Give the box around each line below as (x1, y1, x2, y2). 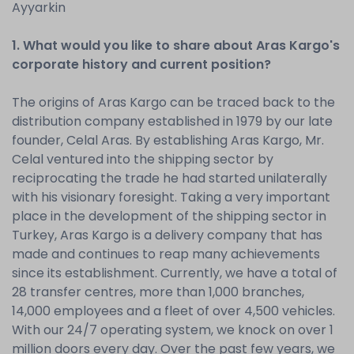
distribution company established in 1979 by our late (12, 112, 333, 130)
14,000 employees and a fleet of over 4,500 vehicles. (12, 302, 335, 320)
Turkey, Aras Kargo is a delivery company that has (12, 226, 322, 244)
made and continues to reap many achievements (12, 245, 320, 263)
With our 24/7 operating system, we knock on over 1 (12, 321, 333, 339)
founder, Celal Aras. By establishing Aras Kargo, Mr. (12, 131, 324, 149)
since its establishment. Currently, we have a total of (12, 264, 337, 282)
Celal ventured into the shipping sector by (12, 150, 273, 168)
